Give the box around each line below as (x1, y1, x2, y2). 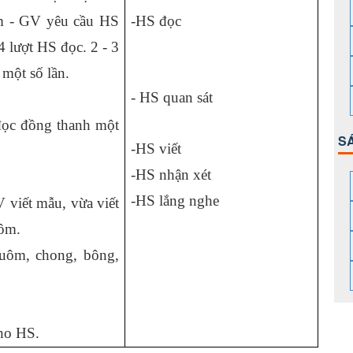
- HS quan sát (131, 89, 213, 106)
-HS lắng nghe (131, 192, 219, 209)
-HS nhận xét (131, 166, 211, 183)
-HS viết (131, 140, 181, 157)
